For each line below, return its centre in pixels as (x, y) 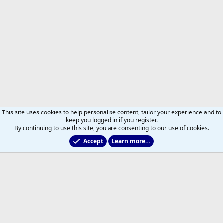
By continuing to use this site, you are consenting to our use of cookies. (111, 128)
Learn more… (131, 141)
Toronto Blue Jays (39, 149)
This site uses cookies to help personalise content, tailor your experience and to (111, 112)
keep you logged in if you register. (111, 120)
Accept (93, 141)
